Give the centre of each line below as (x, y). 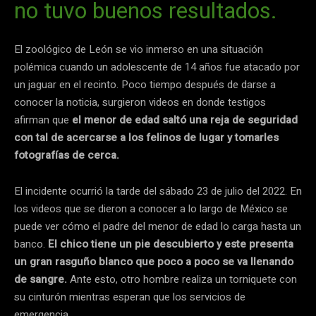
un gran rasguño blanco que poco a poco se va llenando (154, 261)
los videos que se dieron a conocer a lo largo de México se (151, 208)
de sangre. (42, 279)
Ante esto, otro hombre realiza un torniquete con (183, 279)
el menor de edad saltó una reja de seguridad (185, 120)
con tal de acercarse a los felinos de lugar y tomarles (146, 137)
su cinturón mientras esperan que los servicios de (130, 297)
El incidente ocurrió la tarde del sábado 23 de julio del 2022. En (158, 191)
